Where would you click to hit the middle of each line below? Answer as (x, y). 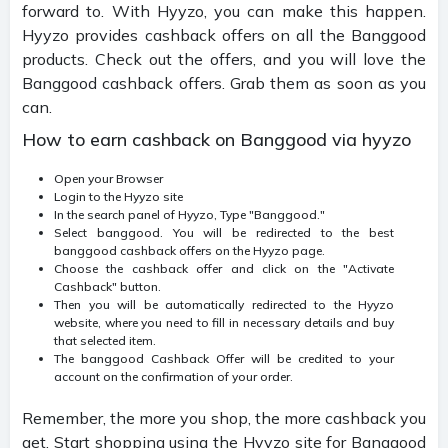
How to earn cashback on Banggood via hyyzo (216, 139)
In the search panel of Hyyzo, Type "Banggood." (189, 214)
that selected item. (105, 340)
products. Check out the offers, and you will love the (224, 58)
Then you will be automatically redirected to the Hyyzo (224, 304)
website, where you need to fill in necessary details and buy (224, 322)
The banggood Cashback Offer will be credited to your (224, 358)
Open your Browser (108, 178)
